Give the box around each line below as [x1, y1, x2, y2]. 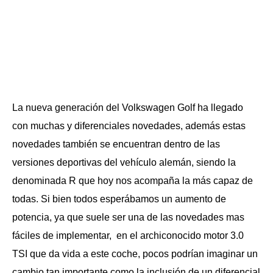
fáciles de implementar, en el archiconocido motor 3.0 [12, 230, 244, 241]
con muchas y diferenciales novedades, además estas [12, 121, 246, 131]
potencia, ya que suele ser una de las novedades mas [12, 212, 244, 222]
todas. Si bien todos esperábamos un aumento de [12, 194, 226, 204]
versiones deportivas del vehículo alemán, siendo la [12, 157, 236, 168]
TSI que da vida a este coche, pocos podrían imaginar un [12, 249, 258, 259]
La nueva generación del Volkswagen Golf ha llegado [12, 102, 243, 113]
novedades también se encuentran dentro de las [12, 139, 220, 149]
